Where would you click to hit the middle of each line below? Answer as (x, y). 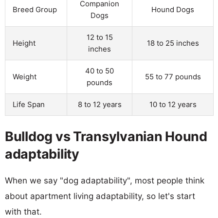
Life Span (29, 104)
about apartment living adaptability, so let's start (100, 196)
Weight (25, 76)
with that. (23, 211)
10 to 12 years (173, 104)
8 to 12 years (100, 104)
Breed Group (35, 9)
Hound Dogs (173, 9)
